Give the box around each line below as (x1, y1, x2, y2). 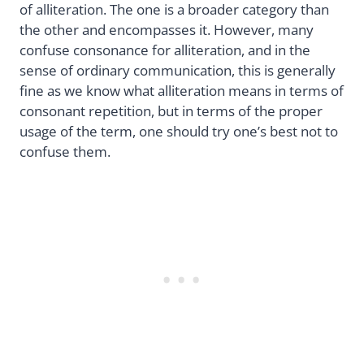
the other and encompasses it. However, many (19, 19, 314, 39)
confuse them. (19, 141, 110, 161)
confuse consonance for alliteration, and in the (19, 40, 310, 59)
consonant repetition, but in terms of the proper (19, 101, 323, 120)
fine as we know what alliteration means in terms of (19, 80, 344, 100)
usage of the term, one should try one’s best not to (19, 121, 338, 141)
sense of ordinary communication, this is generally (19, 60, 336, 80)
